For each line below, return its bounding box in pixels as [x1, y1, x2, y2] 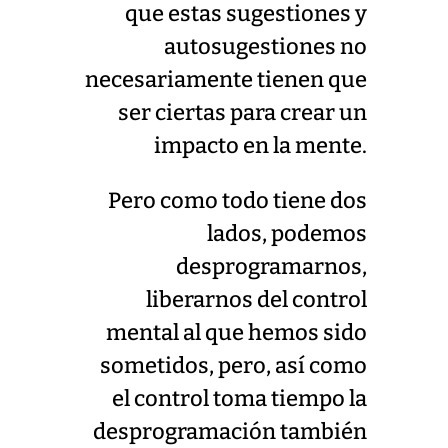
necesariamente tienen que [85, 66, 368, 93]
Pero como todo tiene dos [104, 187, 368, 214]
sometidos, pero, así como [100, 352, 368, 379]
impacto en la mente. [154, 132, 368, 159]
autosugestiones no [164, 33, 368, 60]
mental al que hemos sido [106, 319, 368, 346]
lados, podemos [207, 220, 368, 247]
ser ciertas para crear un [118, 99, 368, 126]
